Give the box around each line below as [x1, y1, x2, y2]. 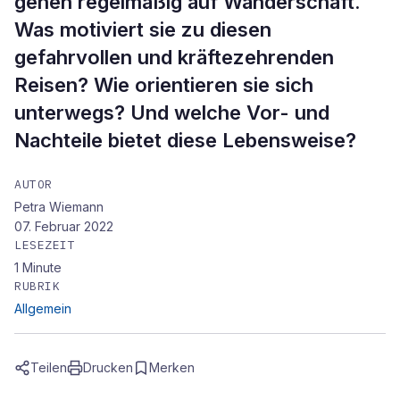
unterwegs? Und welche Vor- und [14, 101, 329, 124]
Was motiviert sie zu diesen [14, 18, 271, 41]
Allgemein [14, 301, 71, 316]
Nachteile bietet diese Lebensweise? [14, 129, 356, 152]
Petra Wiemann [14, 199, 104, 214]
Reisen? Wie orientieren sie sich [14, 73, 313, 96]
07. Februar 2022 [14, 219, 113, 234]
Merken [149, 360, 195, 375]
